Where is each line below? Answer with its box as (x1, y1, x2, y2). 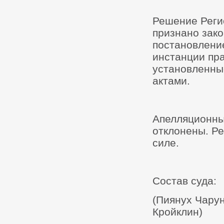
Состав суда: (152, 175, 216, 186)
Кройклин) (152, 206, 202, 217)
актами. (152, 75, 190, 86)
